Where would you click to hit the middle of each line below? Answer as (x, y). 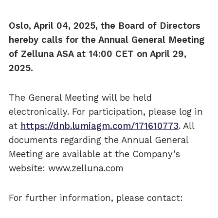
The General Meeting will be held (80, 98)
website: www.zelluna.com (66, 168)
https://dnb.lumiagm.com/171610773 (99, 126)
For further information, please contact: (96, 198)
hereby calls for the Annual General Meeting (106, 39)
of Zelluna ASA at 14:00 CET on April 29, (97, 54)
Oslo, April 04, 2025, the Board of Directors (104, 25)
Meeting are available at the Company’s (94, 154)
